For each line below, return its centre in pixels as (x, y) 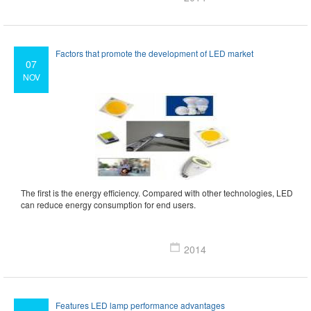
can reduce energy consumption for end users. (108, 205)
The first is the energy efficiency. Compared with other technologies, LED (157, 193)
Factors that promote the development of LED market (154, 53)
